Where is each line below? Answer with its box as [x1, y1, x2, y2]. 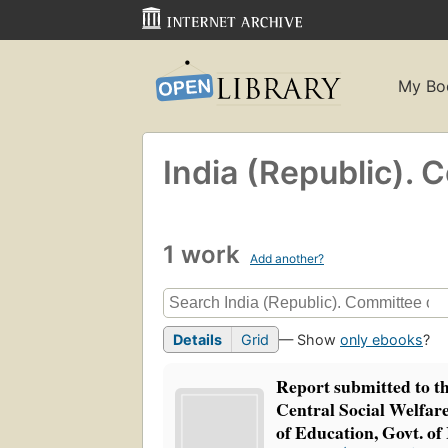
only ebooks [340, 331, 423, 349]
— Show [279, 331, 340, 349]
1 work [163, 239, 246, 269]
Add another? [250, 250, 324, 266]
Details [173, 331, 222, 349]
